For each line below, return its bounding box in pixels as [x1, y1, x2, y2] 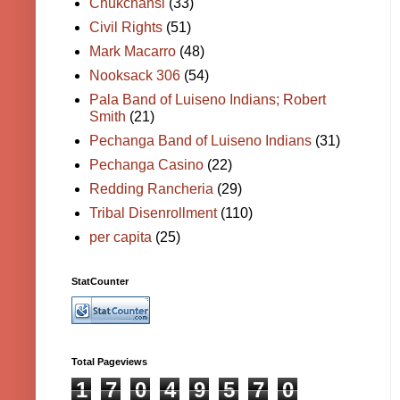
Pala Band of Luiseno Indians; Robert [89, 92, 326, 108]
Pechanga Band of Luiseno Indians [89, 133, 312, 149]
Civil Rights [89, 20, 162, 36]
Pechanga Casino [89, 157, 204, 173]
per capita [89, 229, 152, 246]
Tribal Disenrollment [89, 205, 217, 221]
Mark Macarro [89, 44, 176, 60]
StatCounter [71, 276, 129, 287]
